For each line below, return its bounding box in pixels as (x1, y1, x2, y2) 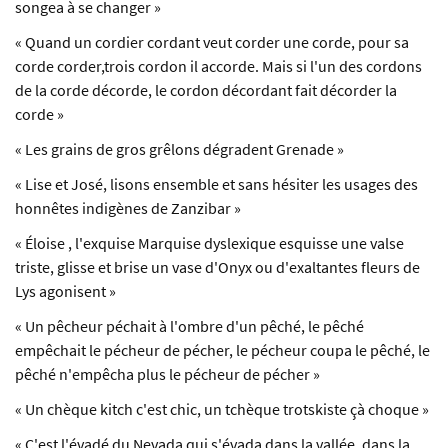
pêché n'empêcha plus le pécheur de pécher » (15, 364, 320, 385)
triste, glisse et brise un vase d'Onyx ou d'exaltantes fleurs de (15, 257, 420, 278)
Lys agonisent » (15, 281, 116, 302)
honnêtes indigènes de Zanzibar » (15, 198, 241, 219)
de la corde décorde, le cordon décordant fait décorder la (15, 80, 397, 101)
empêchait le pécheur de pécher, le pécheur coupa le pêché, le (15, 340, 430, 361)
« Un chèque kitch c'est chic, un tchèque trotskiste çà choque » (15, 399, 429, 420)
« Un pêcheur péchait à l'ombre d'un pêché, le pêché (15, 316, 364, 337)
